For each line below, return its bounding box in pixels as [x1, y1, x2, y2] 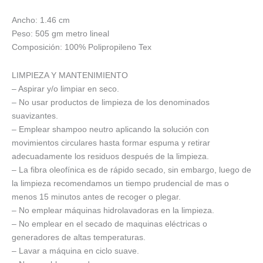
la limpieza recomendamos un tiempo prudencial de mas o [12, 178, 229, 188]
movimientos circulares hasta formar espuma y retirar [12, 137, 210, 147]
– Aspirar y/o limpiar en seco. [12, 83, 119, 93]
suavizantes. [12, 110, 58, 120]
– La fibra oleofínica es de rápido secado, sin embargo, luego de [12, 164, 251, 174]
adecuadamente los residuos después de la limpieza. [12, 151, 209, 161]
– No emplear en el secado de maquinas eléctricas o [12, 218, 207, 228]
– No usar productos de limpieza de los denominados [12, 97, 210, 107]
